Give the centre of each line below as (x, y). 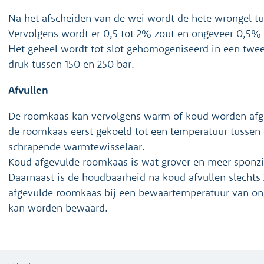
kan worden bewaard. (58, 208)
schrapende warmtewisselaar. (77, 146)
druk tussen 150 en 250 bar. (71, 64)
